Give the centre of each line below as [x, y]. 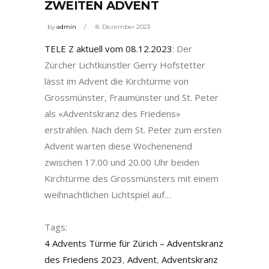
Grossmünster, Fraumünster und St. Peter [131, 98]
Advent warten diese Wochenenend [118, 146]
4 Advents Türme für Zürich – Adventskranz [134, 243]
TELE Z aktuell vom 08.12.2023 [108, 49]
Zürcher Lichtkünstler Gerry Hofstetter [125, 65]
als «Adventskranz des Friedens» [113, 114]
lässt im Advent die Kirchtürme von [116, 81]
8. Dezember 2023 [123, 27]
